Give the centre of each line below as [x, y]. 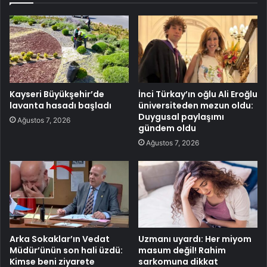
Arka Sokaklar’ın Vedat [60, 239]
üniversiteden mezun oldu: [196, 105]
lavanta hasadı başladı [60, 105]
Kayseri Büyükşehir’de [57, 94]
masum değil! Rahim [182, 251]
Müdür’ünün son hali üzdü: [66, 251]
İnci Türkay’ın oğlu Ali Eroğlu [198, 94]
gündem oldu [167, 128]
